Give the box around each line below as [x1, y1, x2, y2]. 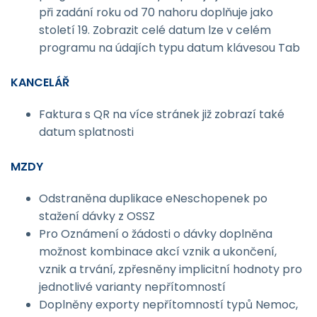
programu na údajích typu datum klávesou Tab [39, 39, 300, 56]
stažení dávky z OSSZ [39, 208, 155, 225]
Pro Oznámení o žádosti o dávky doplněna [39, 226, 272, 243]
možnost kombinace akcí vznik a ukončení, [39, 243, 277, 260]
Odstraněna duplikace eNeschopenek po [39, 190, 267, 207]
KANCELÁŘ [11, 74, 69, 91]
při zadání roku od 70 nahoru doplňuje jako [39, 4, 273, 21]
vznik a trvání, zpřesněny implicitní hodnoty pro [39, 261, 302, 278]
